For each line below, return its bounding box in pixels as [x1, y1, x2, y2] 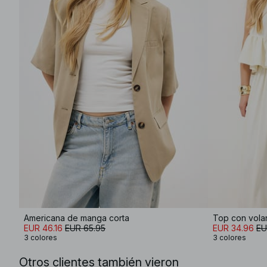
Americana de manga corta [24, 213, 129, 223]
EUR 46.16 [24, 223, 63, 233]
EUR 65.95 [65, 223, 105, 233]
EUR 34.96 [213, 223, 254, 233]
